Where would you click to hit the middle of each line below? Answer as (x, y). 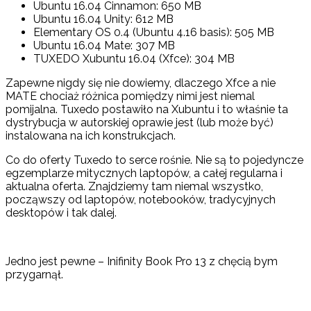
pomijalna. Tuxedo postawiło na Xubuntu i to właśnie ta (147, 110)
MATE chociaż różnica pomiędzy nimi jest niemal (130, 96)
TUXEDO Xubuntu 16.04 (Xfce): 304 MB (134, 59)
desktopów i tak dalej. (61, 213)
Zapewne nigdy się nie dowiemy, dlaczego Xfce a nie (141, 83)
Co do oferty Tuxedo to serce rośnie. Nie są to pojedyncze (154, 160)
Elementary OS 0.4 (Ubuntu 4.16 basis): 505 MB (154, 33)
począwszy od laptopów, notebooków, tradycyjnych (141, 200)
